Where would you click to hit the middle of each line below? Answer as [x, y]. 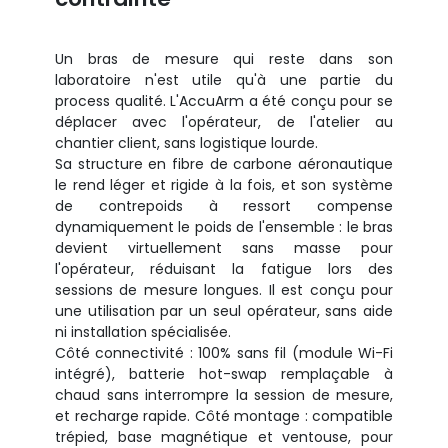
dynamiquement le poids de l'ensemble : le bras [224, 226]
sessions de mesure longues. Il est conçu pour [224, 289]
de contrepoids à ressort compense [224, 205]
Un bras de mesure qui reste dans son [224, 58]
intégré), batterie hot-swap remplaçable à [224, 373]
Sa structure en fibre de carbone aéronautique [224, 163]
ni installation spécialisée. [143, 331]
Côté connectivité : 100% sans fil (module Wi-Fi [224, 352]
